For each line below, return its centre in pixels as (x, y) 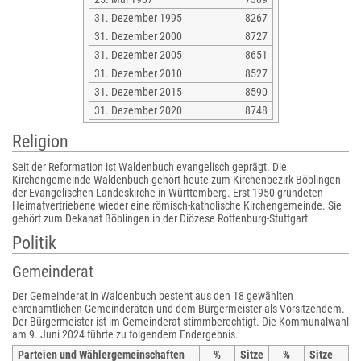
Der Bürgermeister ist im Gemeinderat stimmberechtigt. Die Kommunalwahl (180, 322)
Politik (34, 243)
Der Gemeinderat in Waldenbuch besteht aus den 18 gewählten (153, 296)
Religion (40, 141)
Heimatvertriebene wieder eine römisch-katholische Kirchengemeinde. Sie (177, 205)
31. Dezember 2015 (138, 92)
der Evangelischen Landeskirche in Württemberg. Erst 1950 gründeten (168, 193)
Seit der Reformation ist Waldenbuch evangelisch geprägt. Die (149, 167)
